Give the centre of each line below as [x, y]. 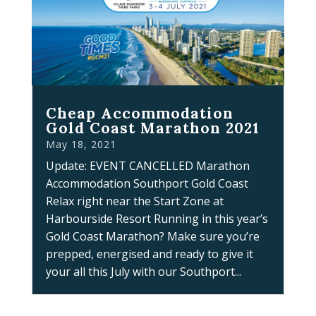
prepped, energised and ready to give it [149, 254]
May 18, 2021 [81, 145]
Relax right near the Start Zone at [134, 201]
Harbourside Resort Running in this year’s [157, 219]
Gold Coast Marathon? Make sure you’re [152, 237]
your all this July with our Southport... [143, 272]
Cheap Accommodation [139, 114]
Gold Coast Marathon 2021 [152, 128]
